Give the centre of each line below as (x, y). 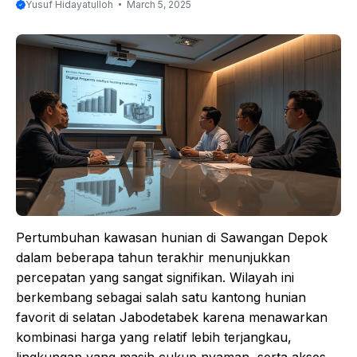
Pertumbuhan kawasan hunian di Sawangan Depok (172, 238)
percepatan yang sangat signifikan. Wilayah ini (155, 278)
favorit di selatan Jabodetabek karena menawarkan (172, 318)
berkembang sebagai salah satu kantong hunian (161, 298)
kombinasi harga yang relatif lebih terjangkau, (154, 337)
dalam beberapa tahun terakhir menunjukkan (153, 258)
